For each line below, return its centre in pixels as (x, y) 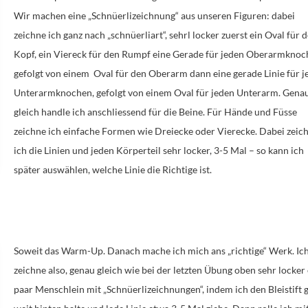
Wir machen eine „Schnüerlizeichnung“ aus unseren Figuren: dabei (155, 16)
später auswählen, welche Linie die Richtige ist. (113, 170)
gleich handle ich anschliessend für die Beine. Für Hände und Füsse (156, 112)
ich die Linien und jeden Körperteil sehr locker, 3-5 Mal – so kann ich (159, 151)
